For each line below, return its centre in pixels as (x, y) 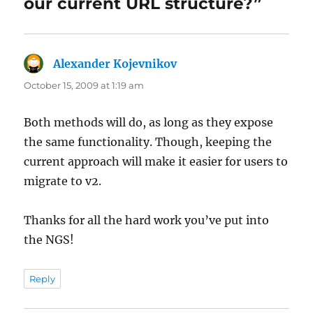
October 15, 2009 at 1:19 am (84, 85)
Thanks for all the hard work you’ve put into (147, 220)
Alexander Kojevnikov (115, 63)
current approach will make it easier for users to (156, 161)
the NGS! (49, 239)
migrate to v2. (63, 181)
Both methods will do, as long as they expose (149, 122)
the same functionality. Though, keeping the (148, 141)
